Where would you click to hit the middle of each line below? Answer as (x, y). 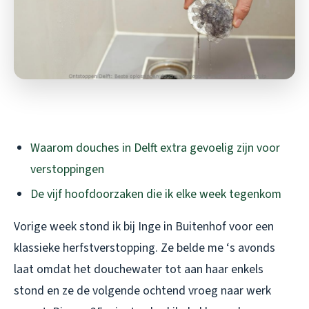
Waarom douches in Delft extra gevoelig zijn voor (155, 148)
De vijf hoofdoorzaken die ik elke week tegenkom (156, 195)
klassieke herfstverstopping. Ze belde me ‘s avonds (144, 248)
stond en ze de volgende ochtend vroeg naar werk (142, 291)
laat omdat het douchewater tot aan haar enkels (139, 270)
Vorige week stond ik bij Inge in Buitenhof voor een (144, 227)
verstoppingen (67, 169)
